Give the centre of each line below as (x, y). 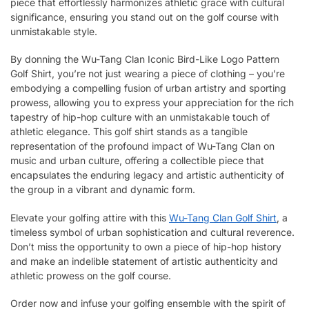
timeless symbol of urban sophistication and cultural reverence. (152, 232)
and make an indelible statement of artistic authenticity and (144, 261)
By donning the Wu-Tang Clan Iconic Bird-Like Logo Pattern (145, 59)
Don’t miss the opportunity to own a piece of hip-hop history (146, 246)
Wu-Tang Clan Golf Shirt (223, 217)
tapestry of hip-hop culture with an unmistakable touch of (140, 117)
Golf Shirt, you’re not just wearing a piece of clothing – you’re (148, 74)
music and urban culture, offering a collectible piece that (137, 161)
